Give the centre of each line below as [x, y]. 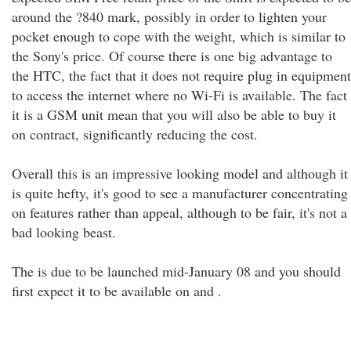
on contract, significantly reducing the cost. [135, 134]
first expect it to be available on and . [117, 291]
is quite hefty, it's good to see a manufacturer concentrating [180, 193]
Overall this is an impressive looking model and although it [180, 173]
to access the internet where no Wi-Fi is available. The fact [179, 95]
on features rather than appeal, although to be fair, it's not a [179, 212]
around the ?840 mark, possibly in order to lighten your [169, 16]
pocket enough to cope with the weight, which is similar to [179, 36]
